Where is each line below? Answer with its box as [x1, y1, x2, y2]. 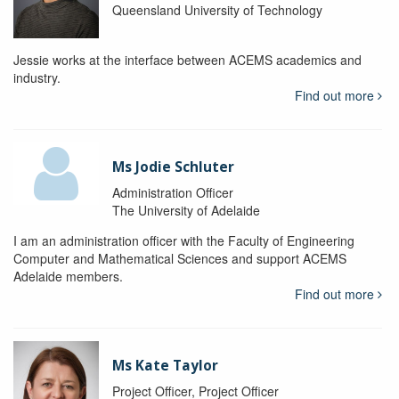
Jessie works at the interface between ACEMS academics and [13, 50, 362, 69]
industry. [13, 68, 61, 86]
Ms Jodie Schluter [111, 157, 234, 176]
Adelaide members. [13, 266, 123, 285]
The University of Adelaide [111, 200, 260, 219]
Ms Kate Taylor [111, 355, 218, 375]
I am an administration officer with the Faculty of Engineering [13, 231, 354, 249]
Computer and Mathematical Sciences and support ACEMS [13, 248, 346, 267]
